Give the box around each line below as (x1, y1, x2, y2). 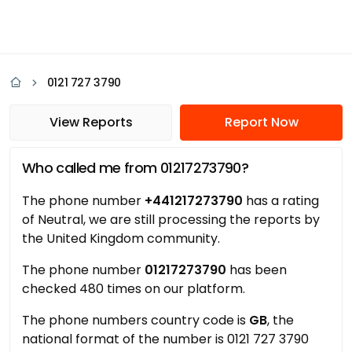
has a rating (243, 192, 319, 210)
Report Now (224, 113, 299, 131)
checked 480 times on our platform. (22, 280, 245, 298)
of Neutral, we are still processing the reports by (22, 211, 320, 229)
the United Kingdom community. (22, 229, 220, 247)
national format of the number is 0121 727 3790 (22, 330, 309, 348)
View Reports (49, 113, 133, 131)
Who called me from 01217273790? (22, 158, 249, 178)
